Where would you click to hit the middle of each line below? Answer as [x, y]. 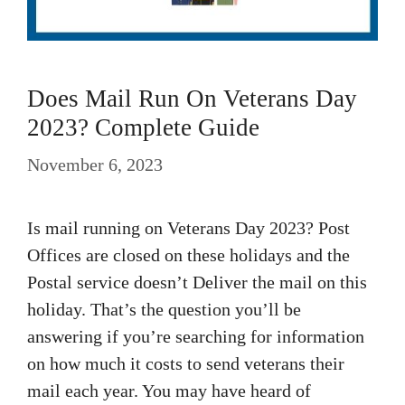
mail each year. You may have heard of [169, 391]
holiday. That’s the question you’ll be [164, 309]
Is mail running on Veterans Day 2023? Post [188, 228]
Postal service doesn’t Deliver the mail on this [197, 282]
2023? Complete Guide [143, 127]
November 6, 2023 [95, 165]
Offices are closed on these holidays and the [188, 255]
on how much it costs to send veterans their [186, 363]
